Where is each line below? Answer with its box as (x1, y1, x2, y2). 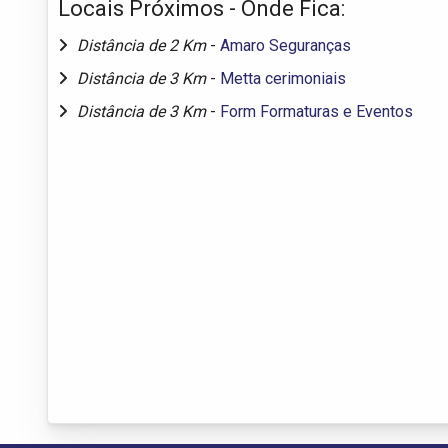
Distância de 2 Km (77, 35, 210, 55)
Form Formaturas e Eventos (220, 101, 413, 121)
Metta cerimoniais (220, 68, 346, 88)
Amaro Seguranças (220, 35, 351, 55)
